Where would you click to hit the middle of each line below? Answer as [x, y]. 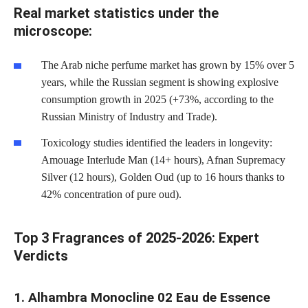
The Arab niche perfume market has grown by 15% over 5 [168, 65]
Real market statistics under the [116, 13]
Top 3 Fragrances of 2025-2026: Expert [136, 238]
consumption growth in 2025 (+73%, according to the [157, 99]
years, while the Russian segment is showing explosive [160, 82]
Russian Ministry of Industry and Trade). [129, 117]
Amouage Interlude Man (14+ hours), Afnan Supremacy [163, 159]
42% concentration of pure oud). [111, 194]
